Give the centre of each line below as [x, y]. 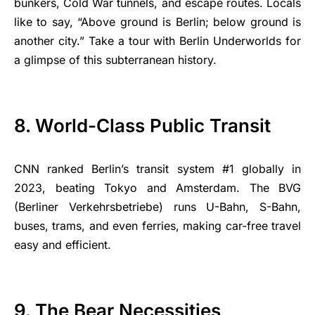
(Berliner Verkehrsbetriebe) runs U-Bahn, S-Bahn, [157, 207]
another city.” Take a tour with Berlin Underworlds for [157, 41]
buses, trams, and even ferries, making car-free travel [157, 226]
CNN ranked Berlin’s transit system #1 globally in [157, 169]
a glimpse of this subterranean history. [115, 60]
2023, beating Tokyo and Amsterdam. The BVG [157, 188]
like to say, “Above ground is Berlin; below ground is [157, 22]
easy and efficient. [63, 245]
